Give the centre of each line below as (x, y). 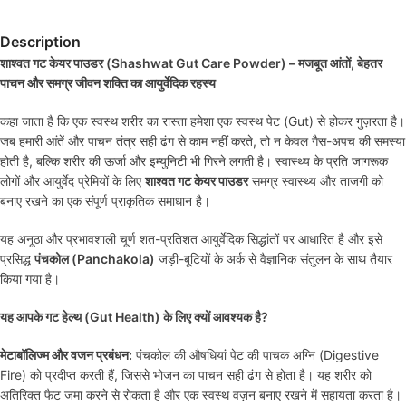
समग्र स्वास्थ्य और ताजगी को (316, 181)
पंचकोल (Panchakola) (95, 259)
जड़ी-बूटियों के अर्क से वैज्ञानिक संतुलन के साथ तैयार (274, 259)
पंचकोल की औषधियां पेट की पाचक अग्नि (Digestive (256, 355)
